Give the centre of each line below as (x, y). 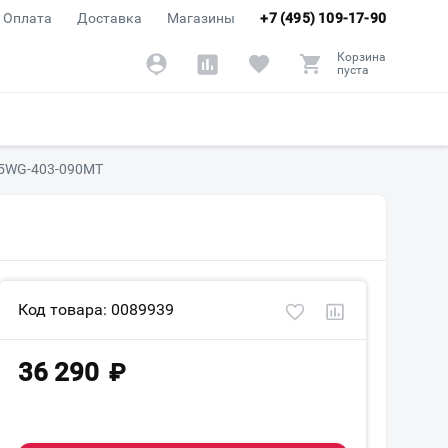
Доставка (110, 18)
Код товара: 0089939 (96, 309)
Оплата (28, 18)
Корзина (361, 57)
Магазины (201, 18)
